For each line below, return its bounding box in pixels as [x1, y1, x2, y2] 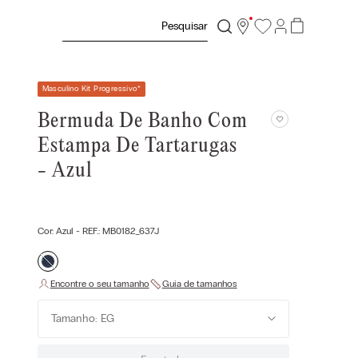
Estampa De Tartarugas [37, 135, 237, 158]
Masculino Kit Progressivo [42, 84, 137, 94]
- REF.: [73, 225, 102, 237]
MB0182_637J [101, 225, 159, 237]
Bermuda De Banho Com [37, 110, 248, 133]
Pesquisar [60, 10, 112, 25]
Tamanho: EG [50, 312, 114, 326]
